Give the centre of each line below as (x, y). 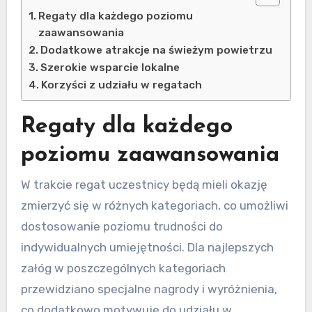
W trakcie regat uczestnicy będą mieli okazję (144, 185)
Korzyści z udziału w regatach (121, 85)
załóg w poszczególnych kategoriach (123, 268)
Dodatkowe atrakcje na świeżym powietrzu (156, 50)
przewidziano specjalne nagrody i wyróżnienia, (149, 289)
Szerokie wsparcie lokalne (110, 67)
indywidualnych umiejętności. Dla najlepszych (147, 247)
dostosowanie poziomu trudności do (122, 226)
